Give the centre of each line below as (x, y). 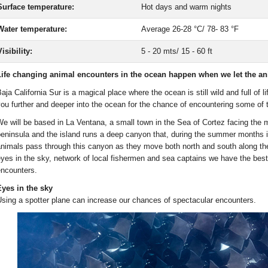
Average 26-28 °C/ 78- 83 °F (190, 29)
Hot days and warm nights (186, 7)
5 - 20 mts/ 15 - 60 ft (176, 51)
